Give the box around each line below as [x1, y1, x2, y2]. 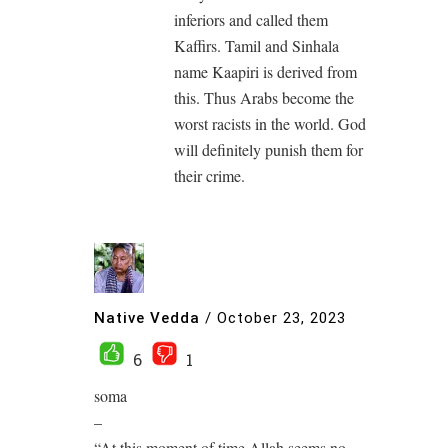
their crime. [174, 165, 245, 186]
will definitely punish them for [174, 139, 363, 160]
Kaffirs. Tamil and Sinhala [174, 35, 339, 56]
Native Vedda [94, 308, 200, 327]
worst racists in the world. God [174, 113, 366, 134]
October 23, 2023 [217, 308, 346, 327]
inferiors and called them [174, 9, 328, 30]
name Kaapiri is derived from [174, 61, 357, 82]
